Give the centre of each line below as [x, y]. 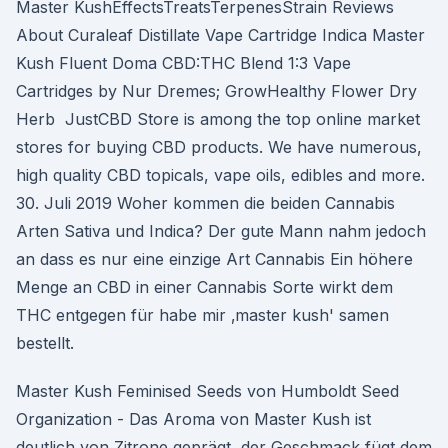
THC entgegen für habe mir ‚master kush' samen [202, 315]
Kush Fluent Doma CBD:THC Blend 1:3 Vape [183, 63]
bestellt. [45, 343]
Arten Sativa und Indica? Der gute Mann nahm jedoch [221, 231]
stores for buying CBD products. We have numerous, [219, 147]
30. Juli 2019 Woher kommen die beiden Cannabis [205, 203]
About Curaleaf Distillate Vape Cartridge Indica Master [220, 35]
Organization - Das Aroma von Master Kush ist [193, 419]
